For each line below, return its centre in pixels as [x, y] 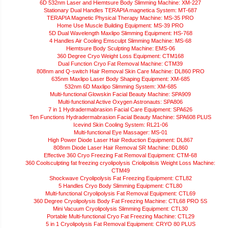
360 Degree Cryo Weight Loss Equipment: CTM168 [120, 56]
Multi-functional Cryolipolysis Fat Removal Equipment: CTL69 [120, 194]
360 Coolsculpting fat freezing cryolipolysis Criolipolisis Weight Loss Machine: [120, 163]
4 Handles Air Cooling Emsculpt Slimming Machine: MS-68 [120, 41]
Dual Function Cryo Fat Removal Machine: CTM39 [120, 64]
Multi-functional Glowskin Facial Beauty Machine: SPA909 [120, 94]
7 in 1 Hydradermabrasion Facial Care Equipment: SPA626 [120, 110]
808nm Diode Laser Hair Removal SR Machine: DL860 [120, 148]
